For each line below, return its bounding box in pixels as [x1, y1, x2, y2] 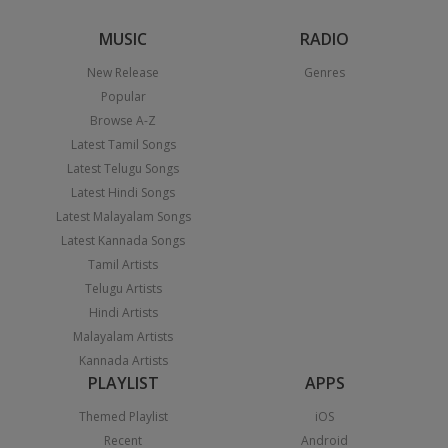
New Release [87, 64, 160, 82]
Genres [304, 64, 346, 82]
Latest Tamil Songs [70, 136, 176, 154]
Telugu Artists [84, 280, 162, 298]
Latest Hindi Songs [71, 184, 176, 202]
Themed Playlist [78, 408, 168, 426]
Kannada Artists [78, 352, 168, 370]
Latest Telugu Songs [67, 160, 180, 178]
